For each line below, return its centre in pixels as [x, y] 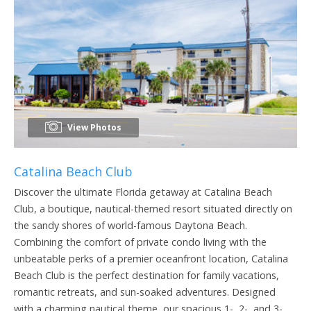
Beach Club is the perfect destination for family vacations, [146, 275]
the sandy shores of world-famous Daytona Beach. [131, 225]
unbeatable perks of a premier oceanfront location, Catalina [151, 258]
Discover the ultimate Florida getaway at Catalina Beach [143, 192]
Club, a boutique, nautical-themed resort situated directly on [153, 208]
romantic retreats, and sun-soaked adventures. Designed [145, 292]
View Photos [93, 127]
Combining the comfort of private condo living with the [140, 242]
